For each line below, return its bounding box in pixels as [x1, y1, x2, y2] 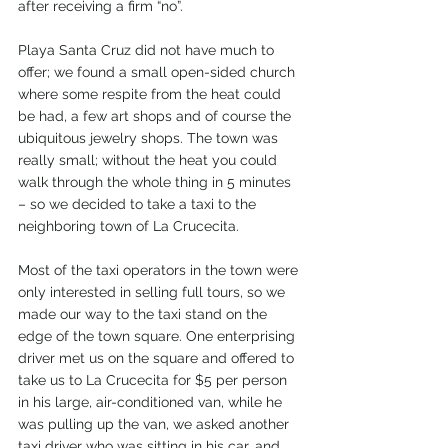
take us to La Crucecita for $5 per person [18, 372, 291, 388]
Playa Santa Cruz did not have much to [18, 42, 278, 58]
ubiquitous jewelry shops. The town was [18, 130, 282, 146]
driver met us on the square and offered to [18, 350, 298, 366]
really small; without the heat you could [18, 152, 281, 168]
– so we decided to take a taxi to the [18, 196, 260, 212]
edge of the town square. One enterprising [18, 328, 299, 344]
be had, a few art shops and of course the [18, 108, 295, 124]
